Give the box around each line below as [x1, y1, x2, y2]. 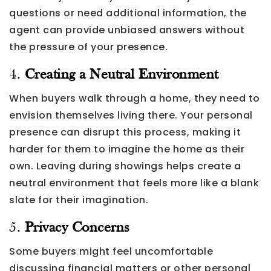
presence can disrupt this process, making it [9, 125, 241, 139]
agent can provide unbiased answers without [9, 22, 244, 37]
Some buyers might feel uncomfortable [9, 244, 213, 258]
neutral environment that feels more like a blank [9, 175, 259, 190]
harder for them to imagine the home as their [9, 142, 244, 156]
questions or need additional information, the [9, 5, 247, 20]
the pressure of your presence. [9, 39, 168, 54]
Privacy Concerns [24, 220, 129, 235]
